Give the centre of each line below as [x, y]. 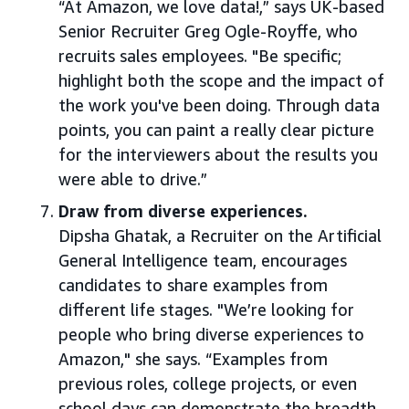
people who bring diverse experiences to [211, 335]
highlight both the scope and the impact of [221, 81]
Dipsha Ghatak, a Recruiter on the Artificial [220, 236]
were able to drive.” [133, 179]
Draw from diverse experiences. [183, 211]
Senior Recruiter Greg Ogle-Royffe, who [208, 31]
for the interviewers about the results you [218, 155]
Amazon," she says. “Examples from [193, 359]
